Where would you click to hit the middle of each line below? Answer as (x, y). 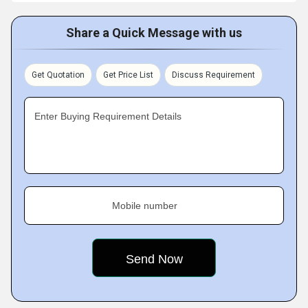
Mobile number (145, 206)
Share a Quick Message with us (154, 33)
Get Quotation (58, 75)
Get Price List (128, 75)
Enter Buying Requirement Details (108, 116)
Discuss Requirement (213, 75)
